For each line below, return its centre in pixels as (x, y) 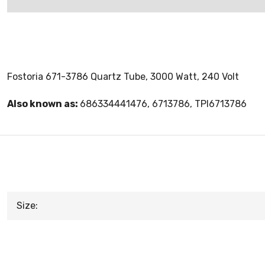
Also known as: (43, 104)
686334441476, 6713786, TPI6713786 (163, 104)
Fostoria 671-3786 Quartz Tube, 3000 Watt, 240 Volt (123, 77)
